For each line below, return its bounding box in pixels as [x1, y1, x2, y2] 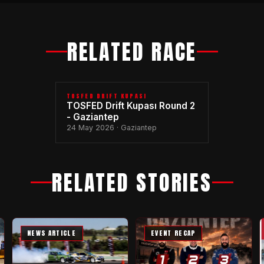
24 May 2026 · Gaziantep [66, 123, 157, 132]
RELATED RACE [67, 35, 197, 68]
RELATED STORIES [51, 166, 213, 199]
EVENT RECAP [150, 228, 196, 239]
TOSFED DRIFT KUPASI [66, 91, 147, 100]
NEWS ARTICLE [27, 228, 77, 239]
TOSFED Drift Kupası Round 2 [66, 100, 195, 111]
